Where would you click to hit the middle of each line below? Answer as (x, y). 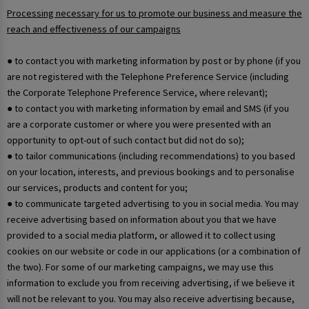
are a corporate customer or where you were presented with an (139, 124)
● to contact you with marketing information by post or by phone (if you (154, 60)
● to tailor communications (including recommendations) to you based (151, 156)
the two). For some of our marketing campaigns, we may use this (140, 267)
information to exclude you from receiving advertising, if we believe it (151, 282)
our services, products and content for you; (97, 187)
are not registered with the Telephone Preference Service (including (148, 76)
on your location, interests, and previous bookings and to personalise (151, 171)
